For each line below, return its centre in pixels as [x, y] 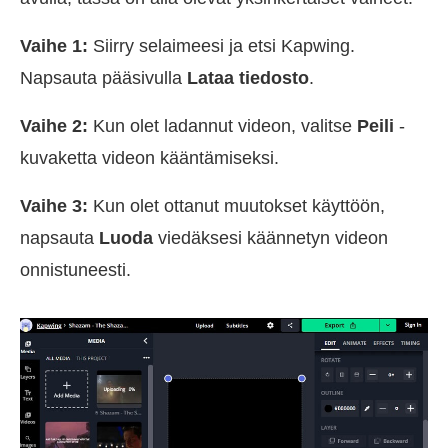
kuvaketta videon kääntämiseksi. [149, 157]
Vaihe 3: [54, 205]
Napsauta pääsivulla [103, 77]
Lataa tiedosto [248, 77]
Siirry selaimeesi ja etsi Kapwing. [221, 45]
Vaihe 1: [54, 45]
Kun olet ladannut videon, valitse [222, 125]
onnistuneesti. [75, 269]
